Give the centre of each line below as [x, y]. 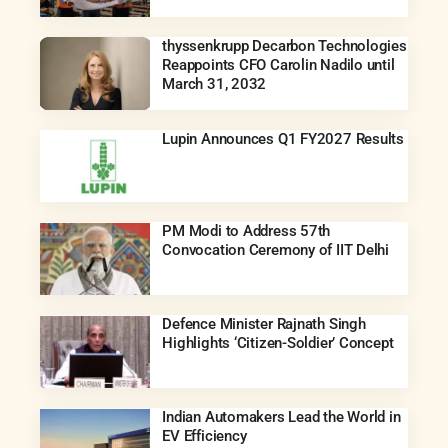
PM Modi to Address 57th [246, 231]
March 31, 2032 [214, 83]
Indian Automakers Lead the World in [281, 417]
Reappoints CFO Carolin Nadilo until [278, 64]
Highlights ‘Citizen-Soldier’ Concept [278, 343]
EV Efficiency [204, 436]
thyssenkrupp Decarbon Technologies [284, 45]
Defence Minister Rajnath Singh [264, 324]
